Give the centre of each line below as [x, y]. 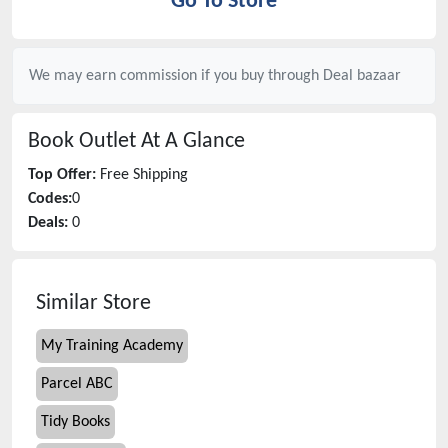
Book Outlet [82, 141]
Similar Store [93, 303]
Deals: [48, 223]
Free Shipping [144, 175]
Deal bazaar [362, 76]
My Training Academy [112, 346]
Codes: [50, 199]
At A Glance [190, 141]
